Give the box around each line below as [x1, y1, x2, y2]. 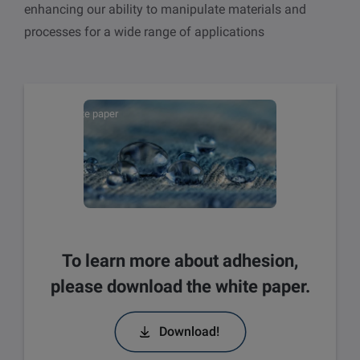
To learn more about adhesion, [62, 251, 298, 272]
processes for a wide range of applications [24, 24, 264, 40]
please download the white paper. [50, 276, 310, 297]
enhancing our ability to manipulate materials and [24, 2, 306, 18]
